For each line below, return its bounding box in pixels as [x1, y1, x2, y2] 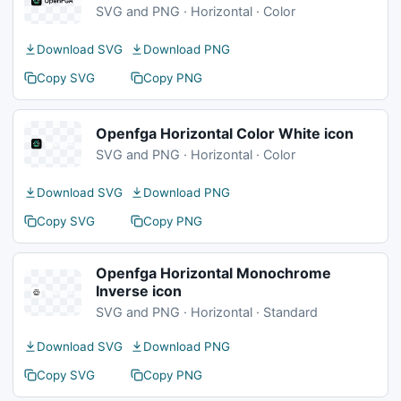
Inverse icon [96, 282, 182, 300]
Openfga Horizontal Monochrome [96, 264, 331, 282]
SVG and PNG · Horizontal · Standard [96, 304, 318, 320]
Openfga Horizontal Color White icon [96, 124, 354, 142]
